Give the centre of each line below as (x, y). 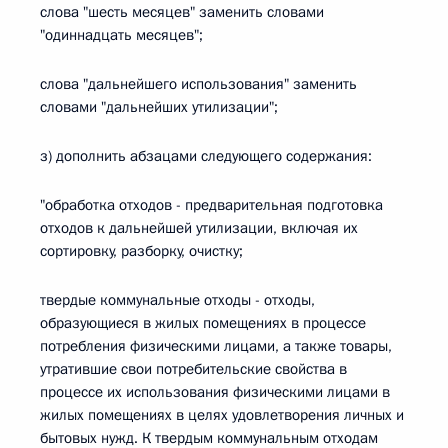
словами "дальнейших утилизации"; (159, 107)
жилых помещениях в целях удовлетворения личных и (222, 415)
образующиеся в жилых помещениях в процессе (203, 323)
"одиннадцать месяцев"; (121, 35)
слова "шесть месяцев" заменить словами (182, 12)
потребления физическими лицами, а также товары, (216, 346)
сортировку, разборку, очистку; (141, 251)
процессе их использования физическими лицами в (215, 392)
